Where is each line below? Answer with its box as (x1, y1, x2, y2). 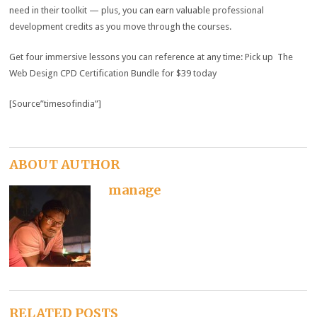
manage (108, 182, 161, 199)
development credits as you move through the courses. (9, 21, 232, 32)
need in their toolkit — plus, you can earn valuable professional (9, 4, 265, 16)
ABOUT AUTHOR (9, 156, 120, 173)
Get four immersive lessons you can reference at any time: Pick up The (9, 51, 294, 62)
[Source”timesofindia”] (9, 98, 102, 109)
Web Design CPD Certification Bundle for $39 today (9, 67, 217, 79)
